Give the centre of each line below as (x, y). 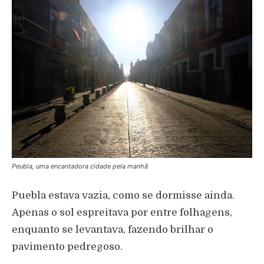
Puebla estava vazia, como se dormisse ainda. (123, 196)
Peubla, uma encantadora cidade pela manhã (80, 166)
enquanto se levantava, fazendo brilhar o (113, 230)
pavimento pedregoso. (67, 247)
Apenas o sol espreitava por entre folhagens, (122, 213)
